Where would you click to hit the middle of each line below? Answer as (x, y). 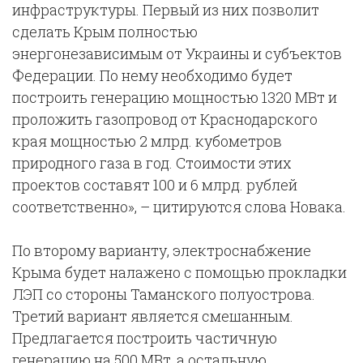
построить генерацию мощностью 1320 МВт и (175, 97)
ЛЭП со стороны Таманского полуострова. (164, 294)
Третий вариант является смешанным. (153, 316)
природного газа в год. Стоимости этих (152, 163)
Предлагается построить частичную (145, 338)
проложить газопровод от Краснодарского (165, 119)
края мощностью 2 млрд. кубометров (147, 141)
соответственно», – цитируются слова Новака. (179, 207)
